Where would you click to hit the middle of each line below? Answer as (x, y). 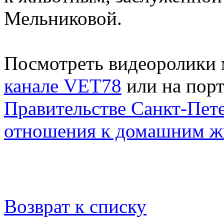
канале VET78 (63, 85)
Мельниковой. (63, 18)
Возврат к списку (75, 206)
